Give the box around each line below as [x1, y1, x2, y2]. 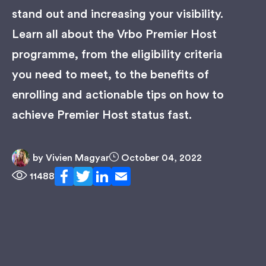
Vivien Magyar [43, 153, 109, 163]
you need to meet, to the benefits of [12, 69, 209, 81]
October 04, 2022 [119, 153, 202, 163]
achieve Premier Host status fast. [12, 109, 192, 121]
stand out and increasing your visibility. [12, 8, 223, 20]
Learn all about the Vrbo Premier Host [12, 28, 217, 40]
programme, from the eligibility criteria [12, 49, 223, 61]
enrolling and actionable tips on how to [12, 89, 224, 101]
